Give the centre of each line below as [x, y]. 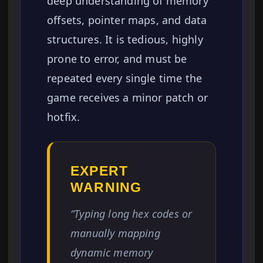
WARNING [106, 188]
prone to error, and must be [117, 59]
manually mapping [115, 233]
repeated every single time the [125, 78]
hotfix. [64, 117]
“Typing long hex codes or [131, 214]
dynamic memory [112, 253]
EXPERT [99, 171]
